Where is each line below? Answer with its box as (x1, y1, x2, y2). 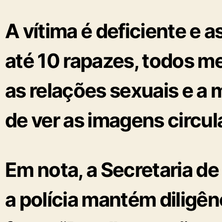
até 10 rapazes (5, 48, 134, 73)
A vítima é (5, 18, 96, 43)
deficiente (95, 18, 186, 43)
